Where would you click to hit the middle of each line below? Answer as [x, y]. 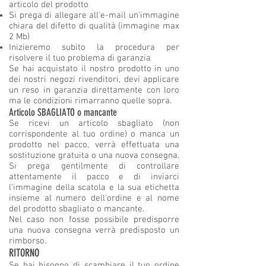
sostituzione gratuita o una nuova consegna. [94, 156]
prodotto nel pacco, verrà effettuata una [94, 145]
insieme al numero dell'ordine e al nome [94, 199]
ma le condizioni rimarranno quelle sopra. [90, 101]
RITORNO [24, 253]
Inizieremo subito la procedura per [94, 48]
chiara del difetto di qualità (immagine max [94, 26]
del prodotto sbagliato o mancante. [77, 209]
